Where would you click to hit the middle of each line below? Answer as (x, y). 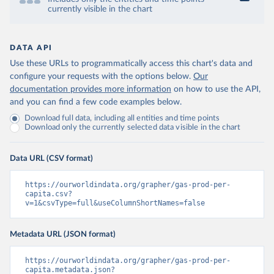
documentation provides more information (91, 89)
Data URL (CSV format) (51, 158)
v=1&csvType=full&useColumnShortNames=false (115, 203)
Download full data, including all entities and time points (122, 118)
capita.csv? (49, 194)
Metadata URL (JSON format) (63, 234)
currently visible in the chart (100, 9)
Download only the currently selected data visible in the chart (133, 128)
